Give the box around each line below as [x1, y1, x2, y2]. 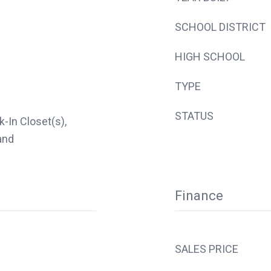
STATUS [175, 109, 214, 122]
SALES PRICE [175, 242, 238, 255]
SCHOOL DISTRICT [175, 20, 266, 33]
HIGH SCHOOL [175, 50, 245, 63]
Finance [175, 188, 223, 203]
